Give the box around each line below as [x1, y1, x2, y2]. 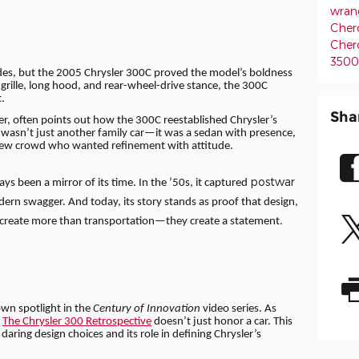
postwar [250, 175, 295, 189]
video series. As [200, 302, 276, 315]
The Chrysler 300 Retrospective [2, 315, 151, 328]
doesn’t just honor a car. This [151, 315, 292, 328]
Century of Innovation [93, 302, 200, 315]
